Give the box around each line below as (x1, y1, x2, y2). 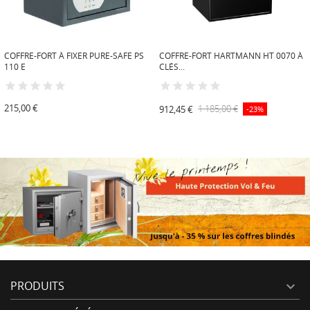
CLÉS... (159, 60, 185, 73)
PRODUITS (10, 278, 64, 293)
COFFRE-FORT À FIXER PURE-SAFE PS (4, 49, 145, 62)
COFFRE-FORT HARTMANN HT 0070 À (159, 49, 304, 62)
